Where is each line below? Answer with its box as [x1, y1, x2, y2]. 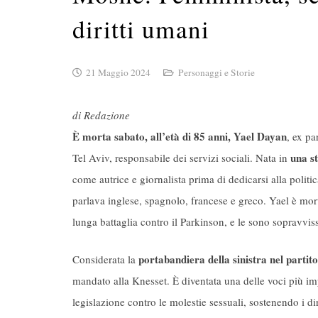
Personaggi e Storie [177, 66, 255, 79]
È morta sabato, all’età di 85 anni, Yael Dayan [72, 128, 287, 145]
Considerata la [72, 251, 138, 266]
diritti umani [72, 11, 209, 45]
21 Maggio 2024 [86, 66, 151, 79]
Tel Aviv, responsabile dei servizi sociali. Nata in [72, 150, 290, 165]
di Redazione [72, 108, 130, 123]
